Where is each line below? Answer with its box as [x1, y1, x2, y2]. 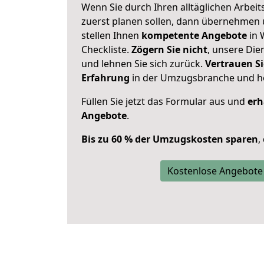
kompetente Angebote [141, 29, 247, 42]
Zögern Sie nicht [131, 43, 207, 56]
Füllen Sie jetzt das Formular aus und [81, 95, 247, 108]
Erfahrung [81, 71, 130, 84]
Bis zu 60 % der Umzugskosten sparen [81, 133, 258, 146]
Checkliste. [81, 43, 131, 56]
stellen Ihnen [81, 29, 141, 42]
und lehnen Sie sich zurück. [81, 57, 205, 70]
